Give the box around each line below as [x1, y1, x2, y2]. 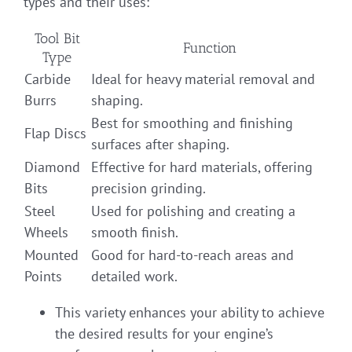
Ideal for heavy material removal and [91, 69, 315, 88]
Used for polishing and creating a [91, 201, 295, 220]
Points [24, 266, 62, 285]
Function [182, 38, 236, 57]
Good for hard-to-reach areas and [91, 245, 294, 264]
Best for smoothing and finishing [91, 113, 293, 132]
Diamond [24, 157, 80, 176]
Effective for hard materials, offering [91, 157, 313, 176]
